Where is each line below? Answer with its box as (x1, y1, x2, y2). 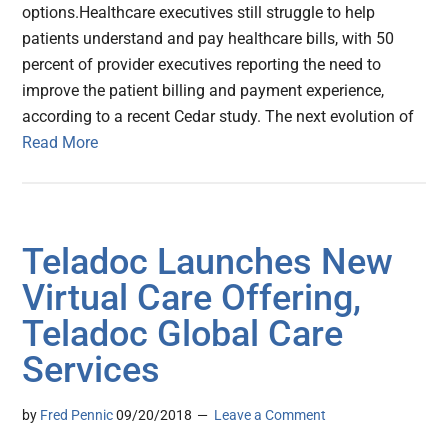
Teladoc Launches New (22, 241, 394, 284)
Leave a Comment (214, 407, 327, 424)
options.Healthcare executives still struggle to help (22, 3, 376, 23)
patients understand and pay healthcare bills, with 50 (22, 29, 395, 49)
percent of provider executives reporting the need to (22, 55, 382, 75)
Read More (22, 133, 99, 153)
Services (22, 349, 161, 392)
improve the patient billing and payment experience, (22, 81, 385, 101)
